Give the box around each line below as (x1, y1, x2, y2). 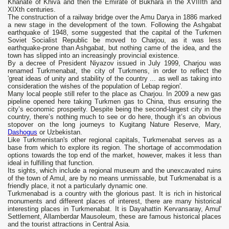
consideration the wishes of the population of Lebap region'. (8, 82, 182, 90)
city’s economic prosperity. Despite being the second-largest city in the (8, 105, 221, 113)
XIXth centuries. (8, 6, 56, 14)
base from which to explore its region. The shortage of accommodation (8, 144, 221, 152)
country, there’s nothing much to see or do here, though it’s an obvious (8, 113, 221, 121)
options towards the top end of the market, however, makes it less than (8, 151, 221, 159)
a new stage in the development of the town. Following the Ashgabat (8, 21, 221, 29)
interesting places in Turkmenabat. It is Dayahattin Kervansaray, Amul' (8, 205, 221, 213)
